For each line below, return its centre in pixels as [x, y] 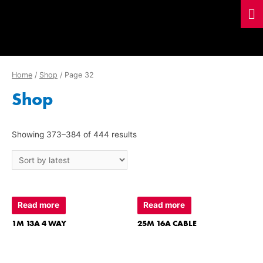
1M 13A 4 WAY [39, 224]
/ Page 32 [76, 75]
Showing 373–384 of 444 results [74, 135]
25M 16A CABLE [167, 224]
